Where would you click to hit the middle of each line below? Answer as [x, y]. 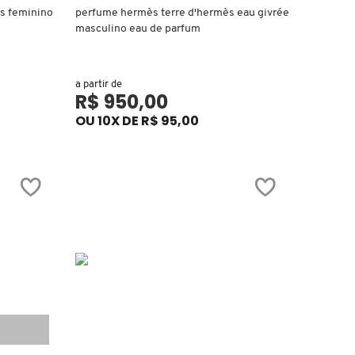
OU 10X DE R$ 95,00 [137, 120]
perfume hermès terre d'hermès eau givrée [183, 13]
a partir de [99, 84]
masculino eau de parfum [138, 29]
